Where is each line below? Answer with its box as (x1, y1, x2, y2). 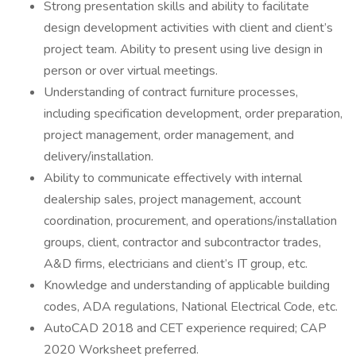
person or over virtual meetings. (44, 62, 218, 79)
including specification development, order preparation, (44, 105, 342, 122)
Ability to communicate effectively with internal (44, 169, 302, 187)
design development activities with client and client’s (44, 19, 333, 37)
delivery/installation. (44, 148, 153, 165)
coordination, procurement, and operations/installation (44, 212, 337, 230)
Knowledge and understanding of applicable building (44, 277, 330, 294)
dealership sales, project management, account (44, 191, 301, 208)
